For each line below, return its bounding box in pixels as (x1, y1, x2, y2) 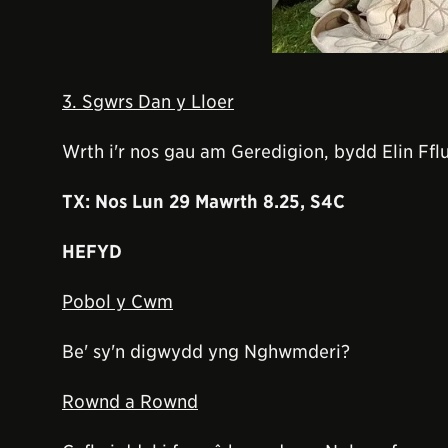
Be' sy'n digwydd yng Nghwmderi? (62, 340, 350, 362)
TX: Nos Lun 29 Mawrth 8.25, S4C (62, 190, 345, 212)
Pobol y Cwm (62, 290, 173, 312)
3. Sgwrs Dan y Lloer (62, 90, 234, 112)
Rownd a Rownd (62, 390, 198, 412)
